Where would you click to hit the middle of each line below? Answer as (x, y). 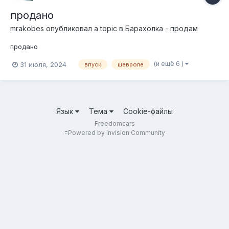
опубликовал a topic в (85, 29)
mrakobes (27, 29)
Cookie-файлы (148, 111)
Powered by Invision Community (116, 132)
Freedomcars (114, 123)
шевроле (131, 65)
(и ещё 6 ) (169, 64)
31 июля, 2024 (43, 64)
